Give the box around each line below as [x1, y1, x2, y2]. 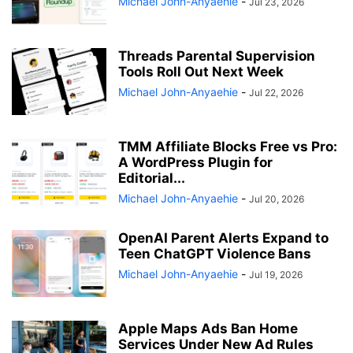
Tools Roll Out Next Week [118, 64, 284, 80]
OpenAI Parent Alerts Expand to [118, 230, 329, 247]
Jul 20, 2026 [249, 193, 304, 206]
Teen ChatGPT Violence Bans [118, 246, 311, 262]
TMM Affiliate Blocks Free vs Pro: [118, 139, 337, 155]
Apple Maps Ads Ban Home [118, 321, 298, 337]
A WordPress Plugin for [118, 154, 273, 171]
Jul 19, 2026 [249, 269, 303, 281]
